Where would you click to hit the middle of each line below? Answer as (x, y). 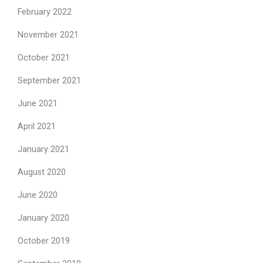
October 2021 (44, 58)
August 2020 (42, 173)
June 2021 (38, 104)
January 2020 (43, 218)
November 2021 (48, 35)
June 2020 (38, 195)
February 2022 (45, 12)
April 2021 (37, 127)
